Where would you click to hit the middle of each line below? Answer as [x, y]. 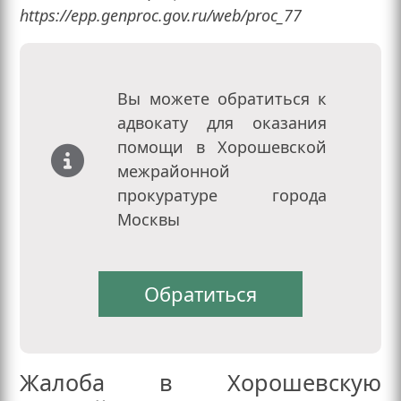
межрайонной [174, 171]
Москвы [149, 220]
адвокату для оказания [222, 123]
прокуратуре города [222, 196]
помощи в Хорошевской [222, 147]
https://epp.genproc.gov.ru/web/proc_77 [161, 16]
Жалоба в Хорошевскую [200, 383]
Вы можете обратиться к [222, 99]
